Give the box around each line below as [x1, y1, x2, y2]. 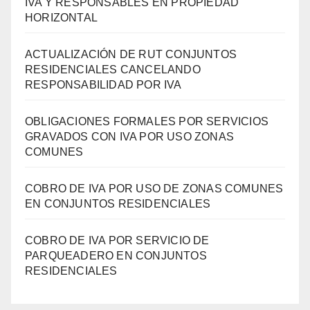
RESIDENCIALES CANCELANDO [25, 63, 201, 75]
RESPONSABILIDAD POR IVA [25, 78, 182, 91]
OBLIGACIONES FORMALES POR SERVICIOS [25, 115, 269, 127]
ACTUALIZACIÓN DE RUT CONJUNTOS [25, 48, 237, 60]
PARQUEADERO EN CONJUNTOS [25, 249, 207, 262]
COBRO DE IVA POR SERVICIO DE [25, 234, 210, 246]
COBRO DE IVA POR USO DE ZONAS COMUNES [25, 182, 284, 194]
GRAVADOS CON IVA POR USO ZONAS [25, 130, 234, 143]
